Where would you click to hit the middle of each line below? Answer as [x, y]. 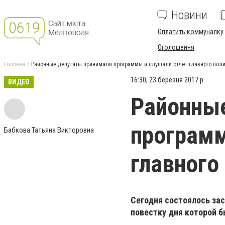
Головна [15, 64]
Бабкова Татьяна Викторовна [49, 130]
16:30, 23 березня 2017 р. [168, 80]
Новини [189, 15]
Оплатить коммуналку [191, 32]
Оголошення [176, 47]
